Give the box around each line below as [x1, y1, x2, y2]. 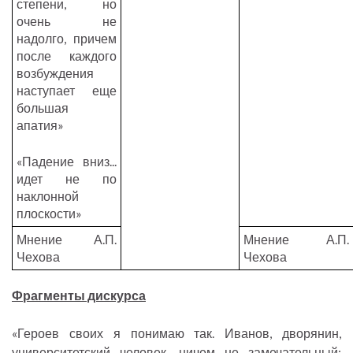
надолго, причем [17, 31, 117, 46]
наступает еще [17, 83, 117, 98]
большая [17, 100, 69, 116]
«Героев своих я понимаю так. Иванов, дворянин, [12, 325, 341, 341]
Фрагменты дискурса [12, 288, 146, 303]
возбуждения [17, 65, 94, 81]
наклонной [17, 188, 79, 204]
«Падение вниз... [17, 154, 117, 169]
